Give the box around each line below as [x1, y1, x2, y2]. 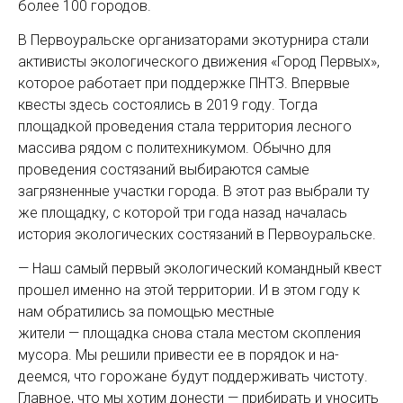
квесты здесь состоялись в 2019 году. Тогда [18, 95, 318, 113]
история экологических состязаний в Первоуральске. [18, 225, 376, 243]
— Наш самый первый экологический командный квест [18, 259, 381, 277]
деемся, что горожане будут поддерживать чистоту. [18, 367, 368, 385]
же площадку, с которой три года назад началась [18, 203, 347, 221]
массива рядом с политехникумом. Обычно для [18, 139, 331, 157]
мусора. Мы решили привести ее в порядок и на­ [18, 345, 339, 363]
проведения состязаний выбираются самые [18, 160, 309, 178]
